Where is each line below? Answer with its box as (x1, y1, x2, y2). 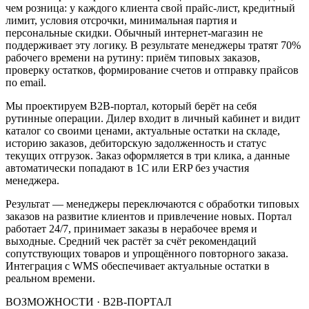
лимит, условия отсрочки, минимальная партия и (6, 14, 237, 26)
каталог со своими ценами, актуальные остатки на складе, (6, 124, 280, 137)
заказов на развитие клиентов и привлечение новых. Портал (6, 210, 292, 222)
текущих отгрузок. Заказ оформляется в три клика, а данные (6, 149, 290, 161)
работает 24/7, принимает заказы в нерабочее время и (6, 222, 257, 235)
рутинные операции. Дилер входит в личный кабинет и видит (6, 112, 300, 124)
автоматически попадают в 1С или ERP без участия (6, 161, 249, 174)
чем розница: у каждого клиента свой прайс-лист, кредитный (6, 1, 295, 14)
